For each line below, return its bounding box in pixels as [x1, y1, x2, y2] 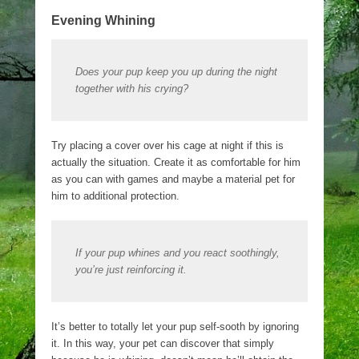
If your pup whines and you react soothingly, [75, 247, 280, 259]
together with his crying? [75, 83, 188, 95]
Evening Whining [51, 14, 155, 27]
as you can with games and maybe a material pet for [51, 173, 295, 185]
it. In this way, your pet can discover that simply [51, 337, 274, 349]
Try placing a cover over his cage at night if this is [51, 139, 284, 151]
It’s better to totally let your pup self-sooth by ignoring [51, 321, 299, 333]
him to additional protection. [51, 190, 179, 202]
